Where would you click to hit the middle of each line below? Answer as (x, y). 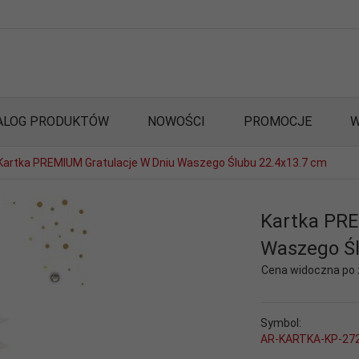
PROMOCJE (278, 121)
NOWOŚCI (176, 121)
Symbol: (281, 323)
